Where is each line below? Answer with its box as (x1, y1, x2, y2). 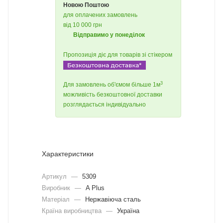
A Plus (84, 184, 105, 192)
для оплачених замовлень (63, 11, 137, 18)
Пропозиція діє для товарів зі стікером (63, 51, 172, 58)
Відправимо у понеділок (73, 31, 145, 38)
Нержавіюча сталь (83, 195, 141, 203)
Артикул (42, 172, 69, 180)
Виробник (42, 184, 72, 192)
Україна (115, 207, 139, 215)
